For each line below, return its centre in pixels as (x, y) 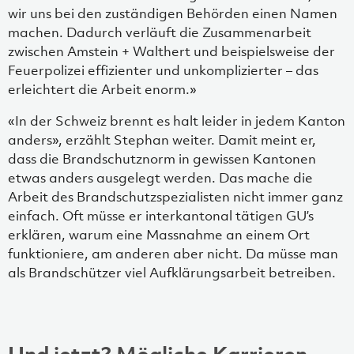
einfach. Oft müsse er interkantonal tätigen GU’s (161, 216)
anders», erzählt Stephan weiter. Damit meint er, (162, 140)
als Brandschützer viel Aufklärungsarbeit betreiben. (172, 273)
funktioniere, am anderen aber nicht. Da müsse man (173, 254)
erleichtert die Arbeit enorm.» (102, 90)
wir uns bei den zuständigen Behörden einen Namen (173, 14)
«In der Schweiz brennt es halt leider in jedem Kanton (177, 121)
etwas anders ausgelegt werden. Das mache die (160, 178)
